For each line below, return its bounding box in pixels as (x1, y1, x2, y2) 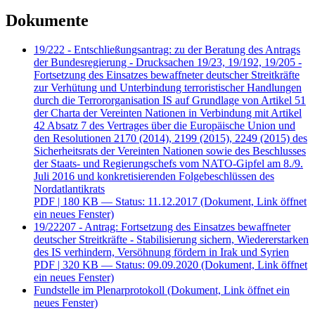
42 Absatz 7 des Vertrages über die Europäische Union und (34, 74, 295, 86)
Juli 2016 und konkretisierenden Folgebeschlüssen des (34, 124, 274, 137)
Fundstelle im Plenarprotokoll (34, 238, 165, 251)
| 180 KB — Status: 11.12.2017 (58, 150, 198, 162)
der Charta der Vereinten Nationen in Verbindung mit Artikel (34, 61, 302, 74)
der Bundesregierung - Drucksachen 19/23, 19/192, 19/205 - (34, 11, 302, 23)
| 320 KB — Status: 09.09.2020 (58, 213, 198, 226)
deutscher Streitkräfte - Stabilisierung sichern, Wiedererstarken (34, 188, 309, 200)
